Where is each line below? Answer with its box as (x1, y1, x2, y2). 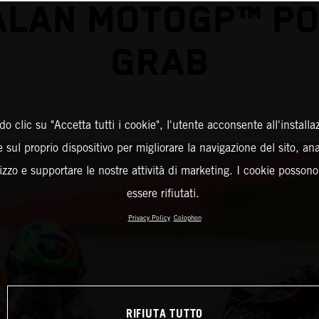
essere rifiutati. (126, 187, 199, 200)
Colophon (173, 214, 202, 221)
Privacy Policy (127, 214, 170, 221)
